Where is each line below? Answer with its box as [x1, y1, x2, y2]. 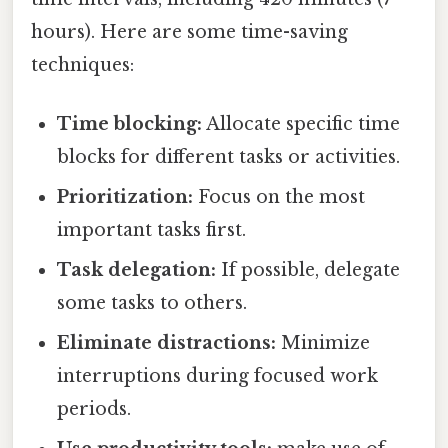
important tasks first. [57, 219, 247, 242]
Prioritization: [57, 186, 194, 209]
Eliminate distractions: [57, 332, 277, 355]
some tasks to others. [57, 292, 248, 315]
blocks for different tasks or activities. [57, 146, 401, 169]
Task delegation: [57, 259, 217, 282]
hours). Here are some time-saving [31, 21, 348, 44]
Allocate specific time [202, 113, 401, 136]
